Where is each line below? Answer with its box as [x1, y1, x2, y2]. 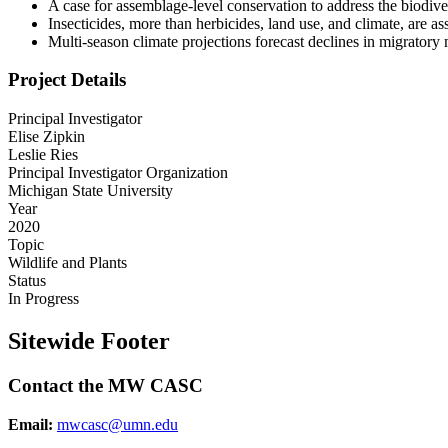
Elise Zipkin [8, 128, 85, 146]
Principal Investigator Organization [8, 164, 228, 182]
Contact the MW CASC [8, 374, 203, 396]
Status [8, 272, 46, 290]
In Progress [8, 290, 79, 308]
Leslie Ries [8, 146, 78, 164]
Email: [8, 415, 53, 433]
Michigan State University [8, 182, 173, 200]
